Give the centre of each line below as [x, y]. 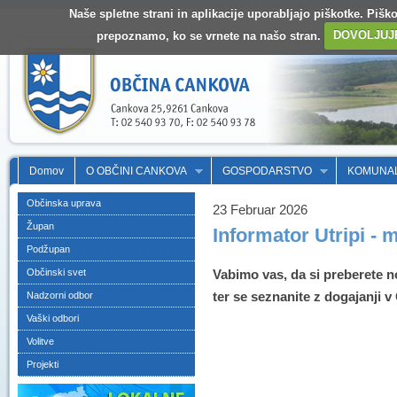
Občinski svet [56, 272]
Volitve [40, 341]
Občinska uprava [64, 203]
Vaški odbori [53, 318]
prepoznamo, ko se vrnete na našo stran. [210, 35]
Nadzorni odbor [60, 295]
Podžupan [48, 249]
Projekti [43, 364]
